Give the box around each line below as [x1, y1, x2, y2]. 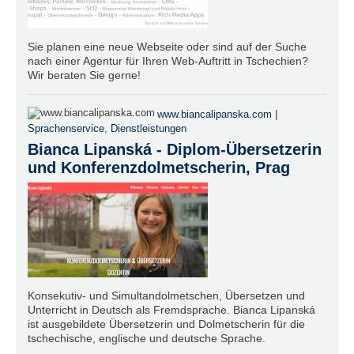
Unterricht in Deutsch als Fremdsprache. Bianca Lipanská [28, 303, 315, 316]
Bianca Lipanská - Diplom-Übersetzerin [28, 140, 322, 158]
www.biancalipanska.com [157, 108, 272, 120]
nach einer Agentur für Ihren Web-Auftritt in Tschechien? [28, 54, 308, 67]
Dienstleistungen [111, 122, 186, 134]
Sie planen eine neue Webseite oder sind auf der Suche [28, 40, 307, 53]
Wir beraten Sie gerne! [28, 68, 141, 81]
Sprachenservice [28, 122, 104, 134]
